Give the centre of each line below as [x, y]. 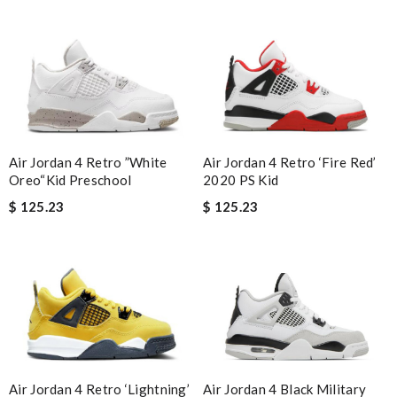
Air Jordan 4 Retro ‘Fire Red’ [290, 162]
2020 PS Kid [241, 179]
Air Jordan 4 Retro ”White [88, 163]
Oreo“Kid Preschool [70, 180]
